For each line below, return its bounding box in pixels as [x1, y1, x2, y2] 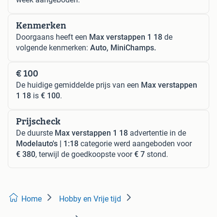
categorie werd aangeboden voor [78, 139, 192, 148]
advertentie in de [128, 128, 186, 138]
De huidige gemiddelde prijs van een [16, 80, 141, 90]
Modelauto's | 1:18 [16, 139, 78, 148]
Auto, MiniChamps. [90, 43, 156, 52]
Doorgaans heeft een [16, 32, 89, 42]
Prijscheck [16, 113, 61, 128]
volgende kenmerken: [16, 43, 90, 52]
